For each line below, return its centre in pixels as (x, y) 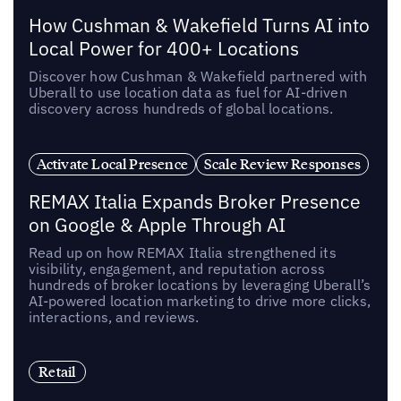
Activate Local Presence (112, 163)
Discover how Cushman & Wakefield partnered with (198, 76)
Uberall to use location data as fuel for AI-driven (188, 92)
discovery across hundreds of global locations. (181, 108)
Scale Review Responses (282, 163)
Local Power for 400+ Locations (163, 48)
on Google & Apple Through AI (157, 225)
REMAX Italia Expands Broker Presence (194, 201)
